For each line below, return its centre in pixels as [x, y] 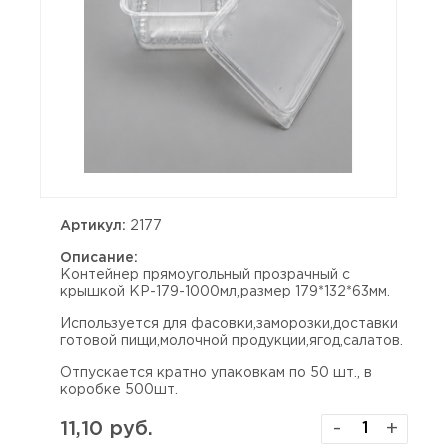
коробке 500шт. [119, 390]
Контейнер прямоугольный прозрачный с [205, 275]
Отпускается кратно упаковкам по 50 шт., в [216, 373]
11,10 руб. [106, 428]
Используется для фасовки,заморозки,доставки [229, 324]
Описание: [99, 258]
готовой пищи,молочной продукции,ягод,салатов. [231, 341]
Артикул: [93, 226]
